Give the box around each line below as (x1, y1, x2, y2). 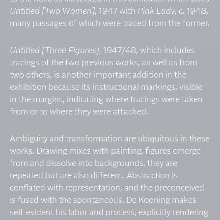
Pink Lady (137, 7, 175, 16)
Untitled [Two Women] (10, 7, 95, 16)
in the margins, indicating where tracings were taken (10, 96, 203, 105)
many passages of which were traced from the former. (10, 20, 210, 28)
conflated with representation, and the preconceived (10, 184, 204, 193)
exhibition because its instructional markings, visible (10, 83, 202, 92)
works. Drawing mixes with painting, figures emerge (10, 147, 201, 156)
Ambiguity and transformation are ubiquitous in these (10, 135, 210, 144)
